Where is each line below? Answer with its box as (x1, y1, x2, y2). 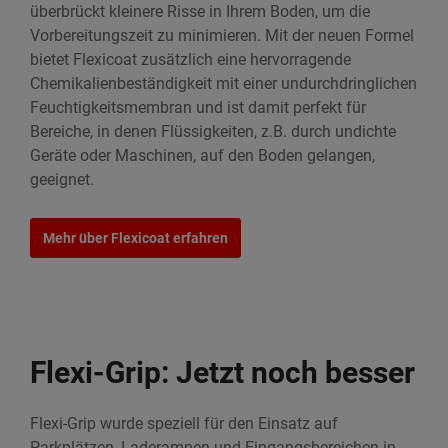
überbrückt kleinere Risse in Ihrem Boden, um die (30, 2, 370, 21)
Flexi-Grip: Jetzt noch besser (30, 355, 415, 390)
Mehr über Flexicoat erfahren (43, 230, 228, 246)
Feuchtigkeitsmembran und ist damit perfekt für (30, 98, 366, 117)
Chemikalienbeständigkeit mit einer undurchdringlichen (30, 74, 417, 93)
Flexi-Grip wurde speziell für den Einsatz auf (30, 414, 338, 433)
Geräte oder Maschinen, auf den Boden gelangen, (30, 146, 375, 165)
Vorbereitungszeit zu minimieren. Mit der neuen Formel (30, 26, 414, 45)
